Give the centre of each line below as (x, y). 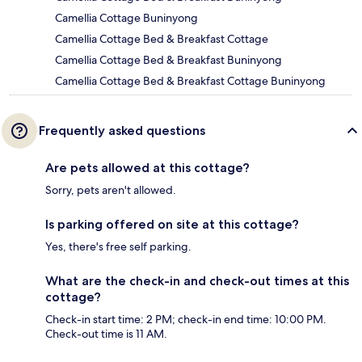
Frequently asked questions (122, 131)
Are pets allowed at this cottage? (147, 168)
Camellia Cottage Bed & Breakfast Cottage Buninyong (190, 81)
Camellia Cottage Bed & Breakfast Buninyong (168, 60)
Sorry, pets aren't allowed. (111, 190)
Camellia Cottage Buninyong (126, 18)
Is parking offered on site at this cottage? (172, 225)
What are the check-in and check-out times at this (197, 281)
